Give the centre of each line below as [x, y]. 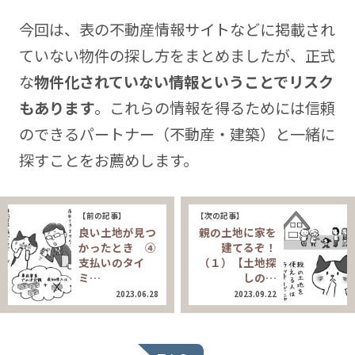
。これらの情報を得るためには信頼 [214, 108]
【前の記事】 [103, 215]
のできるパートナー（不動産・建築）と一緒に [177, 134]
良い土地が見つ [118, 232]
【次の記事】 [220, 215]
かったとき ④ [118, 247]
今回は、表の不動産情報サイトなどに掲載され [177, 30]
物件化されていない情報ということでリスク [183, 82]
